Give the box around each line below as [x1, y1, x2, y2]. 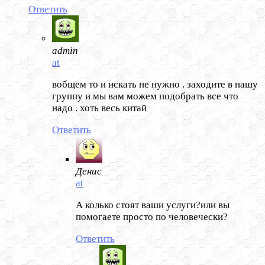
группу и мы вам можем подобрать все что [52, 91, 238, 102]
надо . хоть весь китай [52, 102, 147, 114]
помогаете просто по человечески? [76, 211, 228, 223]
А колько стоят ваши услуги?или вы [76, 199, 230, 211]
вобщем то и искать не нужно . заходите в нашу [52, 79, 258, 91]
